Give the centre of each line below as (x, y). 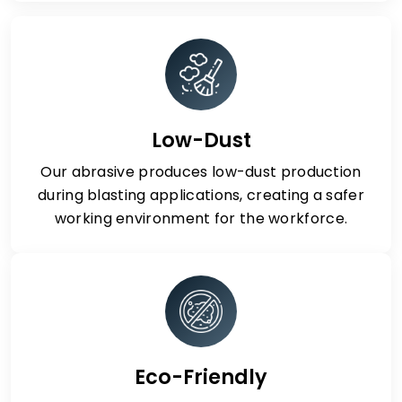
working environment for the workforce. (201, 218)
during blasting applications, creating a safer (201, 195)
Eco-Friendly (201, 377)
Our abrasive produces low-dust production (201, 172)
